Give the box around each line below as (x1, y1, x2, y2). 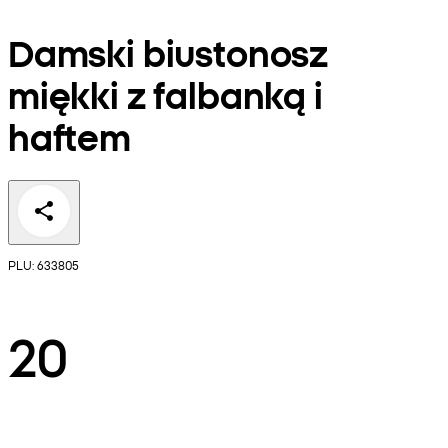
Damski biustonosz (8, 27, 329, 77)
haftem (8, 111, 131, 161)
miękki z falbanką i (8, 69, 323, 119)
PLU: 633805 (8, 256, 79, 274)
